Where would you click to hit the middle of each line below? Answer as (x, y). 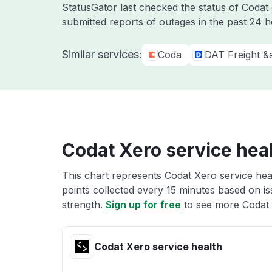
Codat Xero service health (158, 246)
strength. (84, 205)
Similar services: (102, 54)
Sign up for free (143, 205)
